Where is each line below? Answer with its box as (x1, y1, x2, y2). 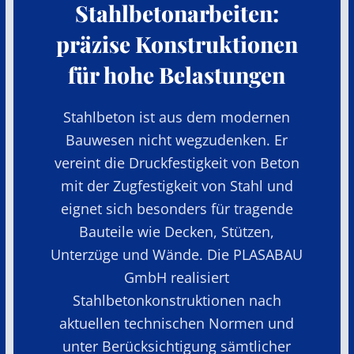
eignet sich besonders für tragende (60, 198, 293, 218)
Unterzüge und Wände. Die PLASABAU (51, 244, 303, 264)
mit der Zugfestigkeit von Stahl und (60, 175, 293, 195)
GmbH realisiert (124, 267, 230, 287)
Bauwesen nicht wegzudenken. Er (66, 130, 288, 149)
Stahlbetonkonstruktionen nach (72, 290, 281, 310)
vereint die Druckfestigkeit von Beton (54, 153, 299, 172)
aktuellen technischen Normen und (59, 313, 295, 333)
